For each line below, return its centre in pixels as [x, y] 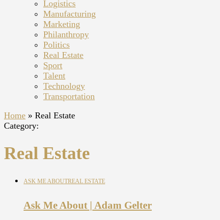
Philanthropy [66, 34]
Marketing [62, 24]
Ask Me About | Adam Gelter [88, 205]
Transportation [69, 96]
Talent [54, 76]
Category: [21, 126]
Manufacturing [69, 14]
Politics [56, 45]
